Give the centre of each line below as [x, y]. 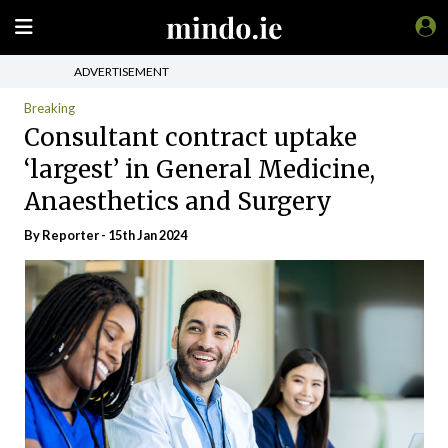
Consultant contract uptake [190, 137]
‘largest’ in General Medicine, [199, 169]
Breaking [49, 108]
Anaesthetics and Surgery [178, 201]
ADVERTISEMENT [121, 71]
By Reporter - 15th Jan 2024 [105, 235]
